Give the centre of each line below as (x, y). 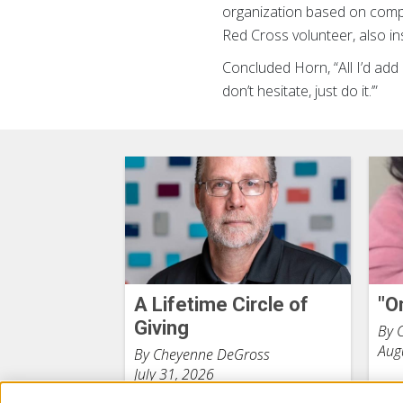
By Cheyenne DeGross (201, 354)
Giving (161, 327)
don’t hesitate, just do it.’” (300, 90)
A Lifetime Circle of (221, 304)
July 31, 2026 (174, 374)
